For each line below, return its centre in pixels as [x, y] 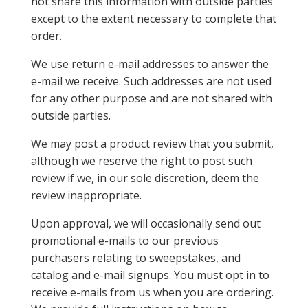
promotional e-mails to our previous [124, 241]
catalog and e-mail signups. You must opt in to [150, 275]
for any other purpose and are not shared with [151, 98]
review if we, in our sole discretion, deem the [145, 178]
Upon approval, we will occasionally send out [145, 223]
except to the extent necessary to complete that [153, 19]
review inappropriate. [86, 195]
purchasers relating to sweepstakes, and [135, 258]
